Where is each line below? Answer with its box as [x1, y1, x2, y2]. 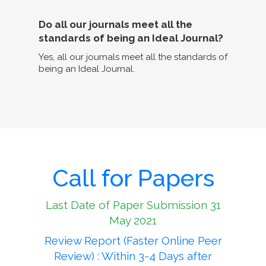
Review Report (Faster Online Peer [44, 234, 222, 248]
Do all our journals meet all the [39, 18, 192, 31]
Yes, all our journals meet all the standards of [39, 52, 227, 63]
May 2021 [109, 214, 157, 227]
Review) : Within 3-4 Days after [54, 249, 212, 263]
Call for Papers [52, 164, 214, 192]
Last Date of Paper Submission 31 [45, 198, 221, 212]
